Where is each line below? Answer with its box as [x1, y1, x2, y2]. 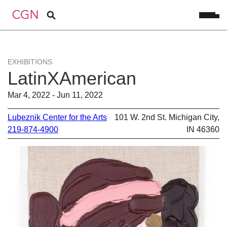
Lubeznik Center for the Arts [8, 112, 107, 122]
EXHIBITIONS [8, 58, 52, 66]
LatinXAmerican [8, 68, 136, 89]
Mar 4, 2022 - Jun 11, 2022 [8, 91, 103, 99]
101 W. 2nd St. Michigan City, [115, 112, 219, 122]
